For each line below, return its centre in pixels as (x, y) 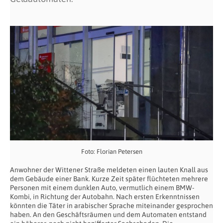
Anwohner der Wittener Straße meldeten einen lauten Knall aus (109, 169)
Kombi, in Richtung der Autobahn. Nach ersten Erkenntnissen (105, 196)
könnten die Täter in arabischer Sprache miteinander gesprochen (111, 205)
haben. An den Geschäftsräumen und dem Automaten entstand (108, 214)
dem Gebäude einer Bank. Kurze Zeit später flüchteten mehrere (109, 178)
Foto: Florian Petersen (111, 151)
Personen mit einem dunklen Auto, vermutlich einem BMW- (102, 187)
